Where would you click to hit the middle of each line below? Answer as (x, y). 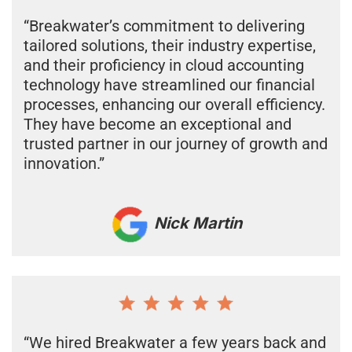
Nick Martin (196, 224)
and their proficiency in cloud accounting (164, 65)
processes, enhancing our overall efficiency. (174, 104)
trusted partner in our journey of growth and (176, 143)
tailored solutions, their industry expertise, (170, 45)
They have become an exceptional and (158, 124)
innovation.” (64, 163)
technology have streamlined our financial (169, 84)
